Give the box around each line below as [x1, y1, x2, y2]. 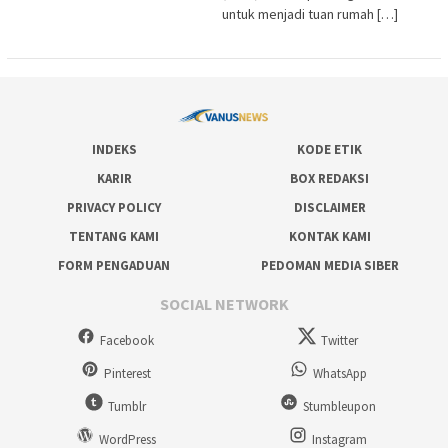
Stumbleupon [303, 398, 377, 416]
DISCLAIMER [293, 198, 366, 216]
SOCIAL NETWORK [159, 294, 289, 315]
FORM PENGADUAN [58, 256, 170, 274]
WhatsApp [312, 365, 367, 383]
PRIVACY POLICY [67, 198, 161, 216]
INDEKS [91, 140, 137, 158]
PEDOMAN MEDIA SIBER [260, 256, 399, 274]
